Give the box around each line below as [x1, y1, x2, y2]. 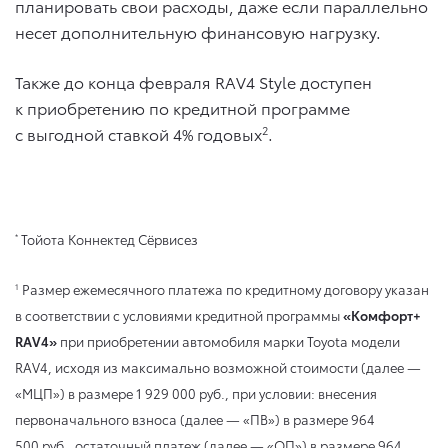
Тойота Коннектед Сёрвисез [21, 229, 198, 248]
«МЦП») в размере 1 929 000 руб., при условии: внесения [15, 383, 377, 402]
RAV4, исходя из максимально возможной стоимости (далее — [15, 357, 421, 376]
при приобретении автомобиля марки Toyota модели [57, 331, 400, 350]
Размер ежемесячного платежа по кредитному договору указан [22, 279, 429, 298]
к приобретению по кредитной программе [15, 95, 350, 119]
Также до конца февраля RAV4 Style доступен [15, 69, 372, 93]
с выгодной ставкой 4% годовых [15, 121, 262, 145]
